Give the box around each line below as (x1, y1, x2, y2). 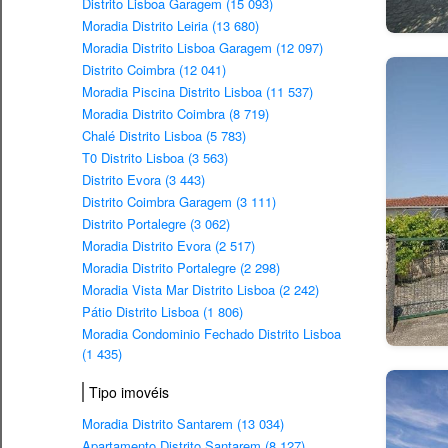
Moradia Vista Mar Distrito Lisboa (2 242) (82, 280, 319, 300)
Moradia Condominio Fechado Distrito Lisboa (82, 324, 341, 344)
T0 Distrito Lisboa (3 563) (82, 148, 228, 168)
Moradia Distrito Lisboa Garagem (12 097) (82, 38, 323, 58)
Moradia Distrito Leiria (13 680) (82, 16, 259, 36)
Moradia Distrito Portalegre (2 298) (82, 258, 280, 278)
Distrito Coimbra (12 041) (82, 60, 226, 80)
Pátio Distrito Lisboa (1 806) (82, 302, 243, 322)
